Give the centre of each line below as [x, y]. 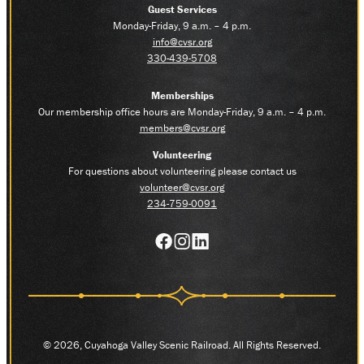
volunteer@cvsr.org [182, 187]
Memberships [182, 95]
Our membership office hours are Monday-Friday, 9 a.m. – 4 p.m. [182, 111]
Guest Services [182, 9]
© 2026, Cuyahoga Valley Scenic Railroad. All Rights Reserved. [182, 344]
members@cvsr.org [182, 128]
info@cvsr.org [182, 41]
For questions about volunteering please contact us [182, 171]
